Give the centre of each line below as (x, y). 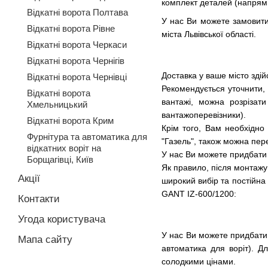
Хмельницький (57, 104)
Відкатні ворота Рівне (71, 28)
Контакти (39, 199)
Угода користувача (62, 219)
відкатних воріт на (64, 148)
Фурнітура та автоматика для (87, 137)
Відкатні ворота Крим (70, 121)
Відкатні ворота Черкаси (77, 45)
